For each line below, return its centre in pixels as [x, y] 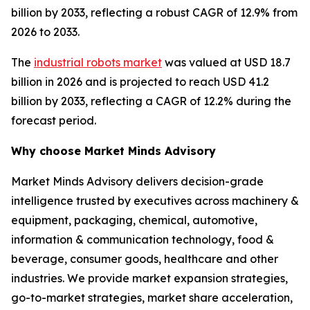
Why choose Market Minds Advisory [113, 151]
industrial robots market [98, 62]
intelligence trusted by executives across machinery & [155, 200]
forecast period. [54, 120]
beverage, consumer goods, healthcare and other [145, 258]
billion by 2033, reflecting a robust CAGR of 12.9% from [154, 12]
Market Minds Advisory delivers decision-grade [137, 181]
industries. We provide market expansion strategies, [149, 278]
